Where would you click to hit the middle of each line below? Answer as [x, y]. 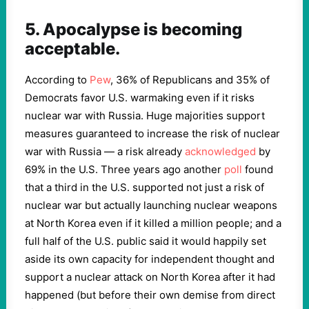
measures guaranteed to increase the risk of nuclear [152, 133]
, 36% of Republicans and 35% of [190, 80]
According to [57, 80]
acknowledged [220, 151]
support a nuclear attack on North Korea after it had [150, 277]
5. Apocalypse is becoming [133, 29]
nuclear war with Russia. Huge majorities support [145, 116]
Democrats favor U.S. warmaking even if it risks [140, 98]
